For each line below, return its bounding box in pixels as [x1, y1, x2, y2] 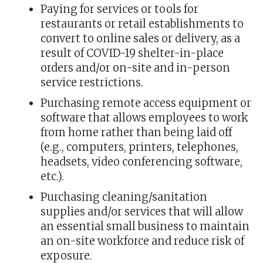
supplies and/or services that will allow [40, 205, 243, 219]
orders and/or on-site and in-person [40, 61, 230, 75]
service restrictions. [40, 76, 143, 90]
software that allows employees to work [40, 111, 248, 125]
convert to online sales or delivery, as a [40, 32, 240, 46]
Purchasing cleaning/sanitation [40, 190, 207, 204]
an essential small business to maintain [40, 220, 249, 234]
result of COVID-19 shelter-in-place [40, 46, 224, 60]
